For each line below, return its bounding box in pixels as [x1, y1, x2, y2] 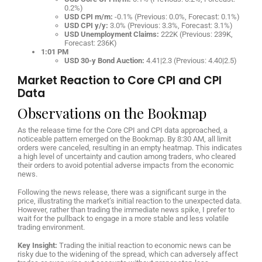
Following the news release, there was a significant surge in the [18, 187, 226, 196]
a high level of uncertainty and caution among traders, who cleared [18, 151, 236, 161]
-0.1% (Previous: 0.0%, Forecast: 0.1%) [113, 12, 240, 21]
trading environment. [18, 222, 85, 232]
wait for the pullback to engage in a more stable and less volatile [18, 213, 229, 223]
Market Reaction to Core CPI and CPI [18, 72, 222, 88]
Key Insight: [18, 240, 57, 250]
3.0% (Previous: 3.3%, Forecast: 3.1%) [108, 20, 233, 30]
